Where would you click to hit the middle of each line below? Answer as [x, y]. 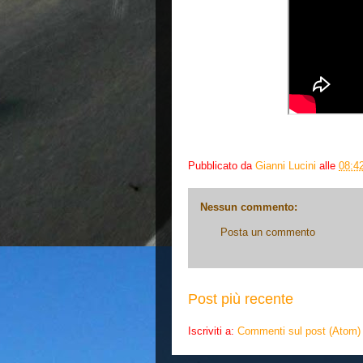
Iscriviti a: [213, 331]
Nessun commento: [249, 207]
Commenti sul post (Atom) [299, 331]
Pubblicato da [222, 166]
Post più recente [241, 299]
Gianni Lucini [286, 166]
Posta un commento [268, 232]
